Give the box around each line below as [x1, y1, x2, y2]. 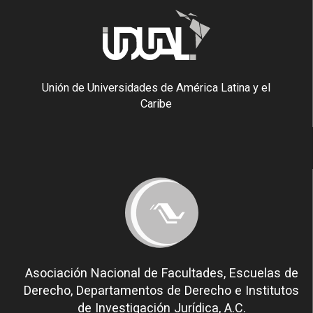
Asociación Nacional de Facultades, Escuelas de [24, 265, 298, 281]
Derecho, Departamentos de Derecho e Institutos [24, 283, 299, 298]
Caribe [140, 96, 172, 110]
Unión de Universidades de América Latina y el [42, 80, 270, 94]
